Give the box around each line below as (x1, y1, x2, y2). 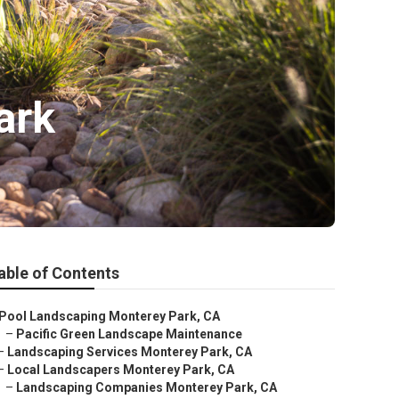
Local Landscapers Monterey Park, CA (7, 362, 234, 377)
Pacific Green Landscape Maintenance (16, 327, 242, 341)
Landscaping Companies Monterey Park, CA (16, 380, 277, 395)
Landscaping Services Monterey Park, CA (7, 345, 252, 359)
